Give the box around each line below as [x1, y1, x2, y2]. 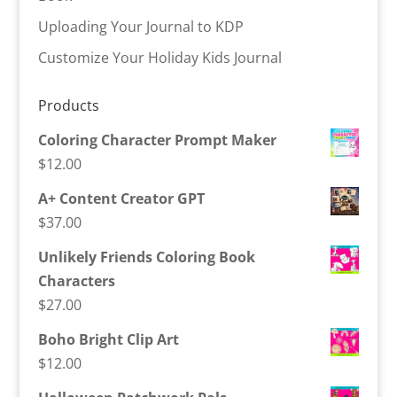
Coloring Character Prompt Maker [37, 130, 276, 151]
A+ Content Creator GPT [37, 189, 205, 209]
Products [37, 96, 99, 116]
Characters [37, 271, 115, 292]
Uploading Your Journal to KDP [37, 17, 244, 37]
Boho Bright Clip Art [37, 330, 179, 350]
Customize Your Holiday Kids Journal [37, 48, 282, 68]
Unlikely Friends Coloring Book [37, 247, 255, 268]
